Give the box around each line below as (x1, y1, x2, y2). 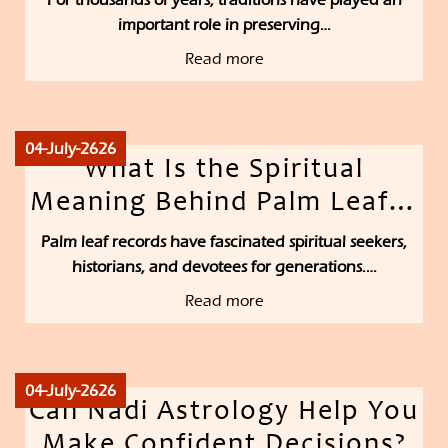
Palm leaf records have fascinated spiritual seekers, (41, 232, 407, 252)
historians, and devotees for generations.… (71, 257, 377, 277)
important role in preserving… (117, 15, 331, 35)
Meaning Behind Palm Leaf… (29, 190, 419, 219)
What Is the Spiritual (84, 157, 364, 186)
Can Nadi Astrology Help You (29, 399, 419, 428)
